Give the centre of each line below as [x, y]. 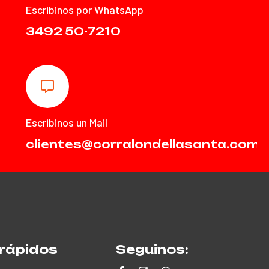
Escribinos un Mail [67, 122]
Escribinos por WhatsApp [85, 10]
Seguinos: [152, 249]
